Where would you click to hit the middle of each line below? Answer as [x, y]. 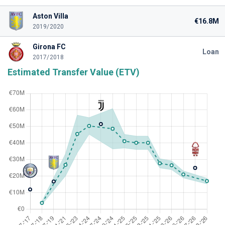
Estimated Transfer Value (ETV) [74, 72]
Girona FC [49, 47]
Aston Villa [50, 16]
